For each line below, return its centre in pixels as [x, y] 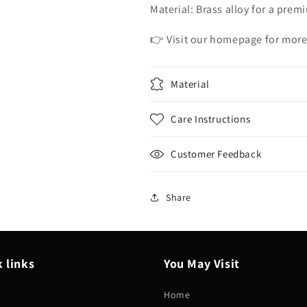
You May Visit [202, 264]
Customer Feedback [216, 154]
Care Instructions [211, 119]
